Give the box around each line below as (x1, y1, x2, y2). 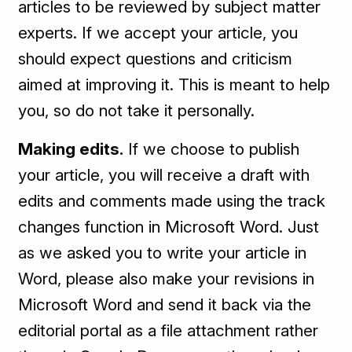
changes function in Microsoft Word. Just (18, 217, 320, 237)
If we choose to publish (123, 139, 300, 159)
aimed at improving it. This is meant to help (18, 75, 331, 95)
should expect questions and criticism (18, 49, 293, 69)
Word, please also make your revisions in (18, 269, 315, 289)
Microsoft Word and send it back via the (18, 295, 312, 315)
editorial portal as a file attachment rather (18, 321, 319, 341)
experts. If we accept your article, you (18, 23, 299, 43)
